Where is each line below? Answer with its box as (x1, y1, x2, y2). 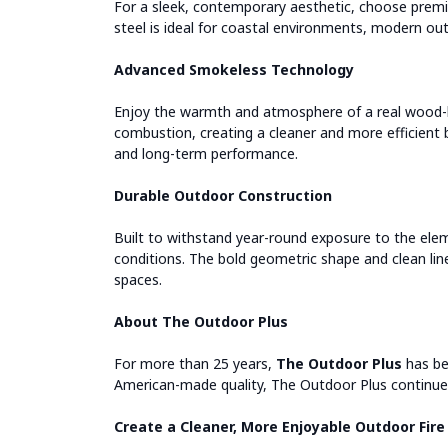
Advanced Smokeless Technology (114, 60, 354, 80)
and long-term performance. (114, 144, 298, 164)
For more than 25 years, (114, 354, 276, 374)
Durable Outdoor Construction (114, 186, 332, 206)
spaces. (114, 270, 162, 290)
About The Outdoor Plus (114, 312, 288, 332)
